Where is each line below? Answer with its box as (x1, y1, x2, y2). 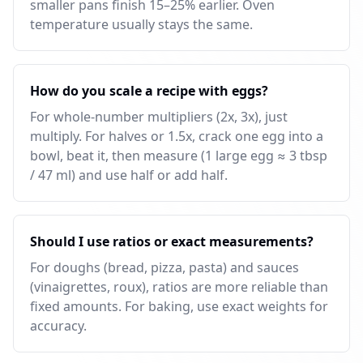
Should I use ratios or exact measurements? (30, 233, 314, 250)
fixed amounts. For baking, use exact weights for (30, 297, 328, 315)
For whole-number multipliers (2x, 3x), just (30, 108, 288, 126)
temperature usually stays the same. (30, 15, 253, 33)
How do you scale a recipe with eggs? (30, 82, 268, 100)
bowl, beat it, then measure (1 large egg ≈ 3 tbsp (30, 147, 327, 164)
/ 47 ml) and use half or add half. (30, 166, 228, 184)
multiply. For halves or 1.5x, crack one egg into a (30, 127, 323, 145)
